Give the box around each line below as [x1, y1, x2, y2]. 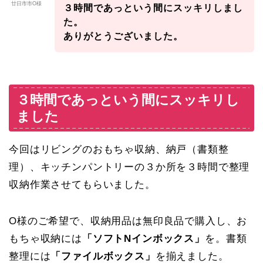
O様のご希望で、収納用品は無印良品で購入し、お [9, 215, 248, 227]
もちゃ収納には [9, 233, 82, 244]
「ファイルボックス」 [50, 251, 156, 262]
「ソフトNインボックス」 [82, 233, 205, 244]
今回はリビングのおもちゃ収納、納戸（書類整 [9, 144, 229, 155]
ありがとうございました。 [63, 31, 183, 41]
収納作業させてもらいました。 [9, 179, 156, 190]
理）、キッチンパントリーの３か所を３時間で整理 [9, 161, 250, 173]
